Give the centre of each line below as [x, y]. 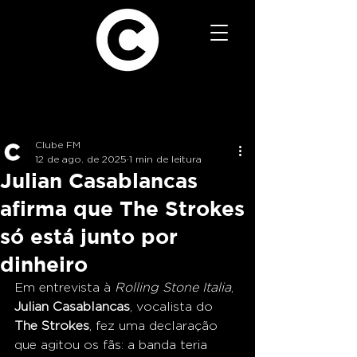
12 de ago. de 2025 [81, 159]
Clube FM [58, 145]
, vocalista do [173, 306]
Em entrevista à [65, 287]
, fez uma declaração [155, 326]
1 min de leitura [165, 159]
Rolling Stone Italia [173, 287]
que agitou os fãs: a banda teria [113, 345]
